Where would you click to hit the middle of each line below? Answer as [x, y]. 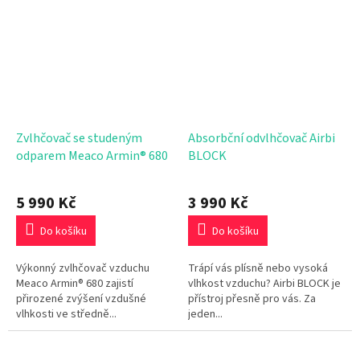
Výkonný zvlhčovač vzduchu [83, 268]
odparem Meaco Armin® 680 [92, 155]
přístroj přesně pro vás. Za [252, 299]
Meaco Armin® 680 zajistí [75, 283]
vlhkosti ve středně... [66, 314]
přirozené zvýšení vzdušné [81, 299]
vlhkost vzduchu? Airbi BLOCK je [264, 283]
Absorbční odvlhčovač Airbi [262, 138]
